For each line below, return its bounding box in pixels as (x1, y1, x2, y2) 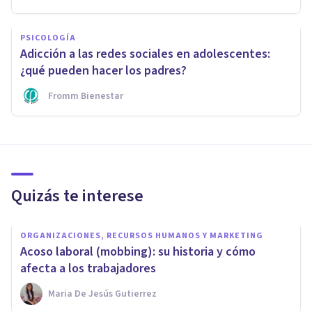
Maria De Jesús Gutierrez (48, 287, 157, 302)
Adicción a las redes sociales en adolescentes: (20, 45, 270, 63)
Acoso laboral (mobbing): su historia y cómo (20, 243, 256, 261)
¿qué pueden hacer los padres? (20, 62, 187, 80)
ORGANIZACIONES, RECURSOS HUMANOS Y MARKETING (20, 230, 263, 242)
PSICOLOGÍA (20, 32, 76, 45)
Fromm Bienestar (48, 89, 123, 104)
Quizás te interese (11, 184, 143, 209)
